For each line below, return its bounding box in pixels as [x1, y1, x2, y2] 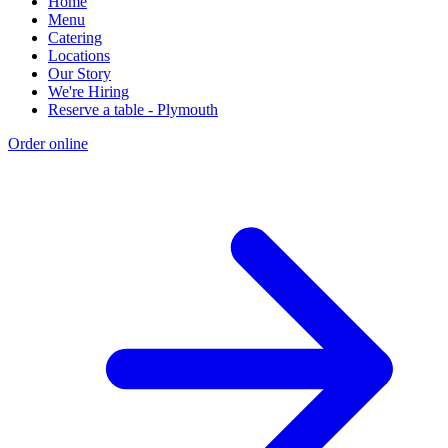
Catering [48, 28, 102, 46]
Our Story [48, 64, 111, 82]
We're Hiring [48, 82, 129, 100]
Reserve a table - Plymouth [48, 100, 218, 118]
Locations [48, 46, 110, 64]
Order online [8, 134, 88, 152]
